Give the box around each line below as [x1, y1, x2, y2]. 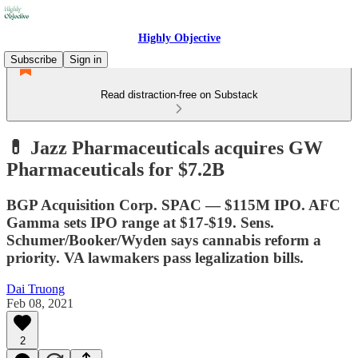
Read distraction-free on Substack [100, 89, 258, 101]
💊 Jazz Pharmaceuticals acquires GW [6, 137, 323, 158]
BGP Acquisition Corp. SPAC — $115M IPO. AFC [6, 196, 340, 213]
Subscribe [10, 54, 57, 66]
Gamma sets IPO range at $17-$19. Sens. [6, 213, 274, 231]
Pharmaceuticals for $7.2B [6, 158, 225, 180]
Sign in [70, 54, 101, 66]
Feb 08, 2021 [6, 296, 74, 310]
